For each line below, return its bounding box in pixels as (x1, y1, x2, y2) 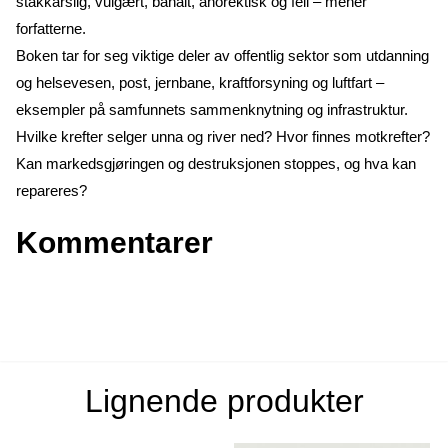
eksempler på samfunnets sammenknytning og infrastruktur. (16, 100, 408, 118)
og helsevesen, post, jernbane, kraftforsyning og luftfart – (16, 73, 384, 91)
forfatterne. (16, 19, 86, 37)
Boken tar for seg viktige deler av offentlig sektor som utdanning (16, 46, 429, 64)
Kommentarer (16, 225, 213, 259)
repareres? (16, 181, 87, 199)
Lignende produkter (84, 382, 364, 419)
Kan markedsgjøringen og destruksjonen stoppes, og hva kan (16, 154, 416, 172)
